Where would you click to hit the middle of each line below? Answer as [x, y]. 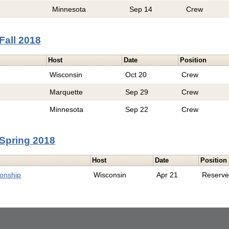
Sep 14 [141, 9]
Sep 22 [137, 110]
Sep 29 [137, 92]
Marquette [66, 92]
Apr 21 [167, 175]
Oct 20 [136, 75]
